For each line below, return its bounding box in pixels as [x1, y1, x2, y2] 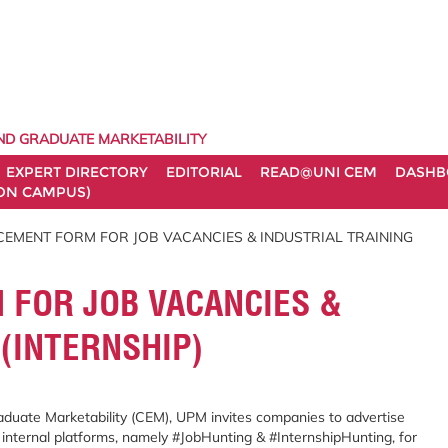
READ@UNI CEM [260, 163, 377, 181]
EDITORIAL [166, 163, 242, 181]
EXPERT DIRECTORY [6, 163, 148, 181]
